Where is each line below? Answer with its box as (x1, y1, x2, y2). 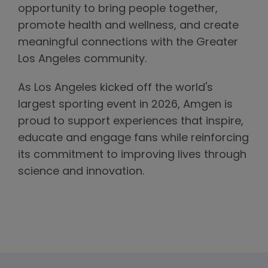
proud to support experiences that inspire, (18, 115, 243, 127)
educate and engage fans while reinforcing (18, 132, 249, 144)
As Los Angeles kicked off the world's (18, 82, 213, 94)
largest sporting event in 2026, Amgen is (18, 99, 233, 111)
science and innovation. (18, 166, 144, 178)
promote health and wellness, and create (18, 20, 239, 32)
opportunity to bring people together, (18, 3, 218, 15)
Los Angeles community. (18, 53, 147, 65)
